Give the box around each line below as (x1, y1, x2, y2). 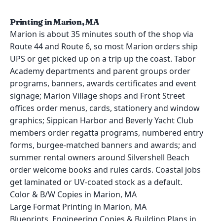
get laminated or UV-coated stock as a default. (10, 177, 183, 187)
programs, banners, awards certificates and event (10, 78, 196, 89)
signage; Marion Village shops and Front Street (10, 90, 185, 101)
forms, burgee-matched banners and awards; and (10, 140, 196, 150)
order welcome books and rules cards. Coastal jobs (10, 164, 201, 175)
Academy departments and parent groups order (10, 66, 190, 76)
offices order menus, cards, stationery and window (10, 103, 200, 113)
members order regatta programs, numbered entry (10, 127, 203, 138)
